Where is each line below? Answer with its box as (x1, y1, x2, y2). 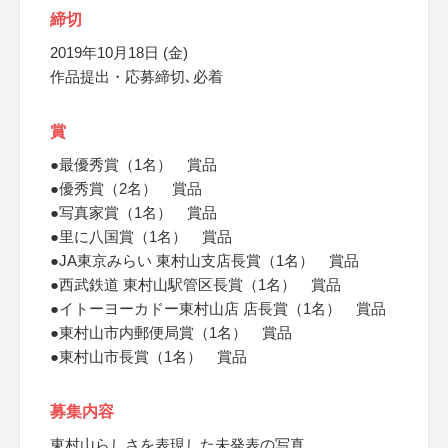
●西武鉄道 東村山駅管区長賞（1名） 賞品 (50, 276, 341, 293)
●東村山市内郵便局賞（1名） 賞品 (50, 324, 292, 341)
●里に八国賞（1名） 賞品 (50, 228, 232, 245)
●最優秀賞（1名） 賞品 (50, 156, 217, 173)
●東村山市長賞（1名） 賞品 (50, 348, 247, 365)
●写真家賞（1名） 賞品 (50, 204, 217, 221)
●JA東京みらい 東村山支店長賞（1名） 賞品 (50, 252, 359, 269)
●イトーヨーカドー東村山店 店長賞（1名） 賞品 (50, 300, 386, 317)
